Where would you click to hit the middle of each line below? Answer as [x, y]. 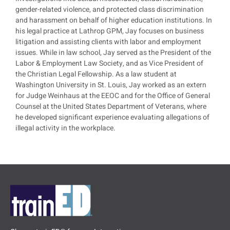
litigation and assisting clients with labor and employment [108, 42]
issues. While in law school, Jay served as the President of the [113, 53]
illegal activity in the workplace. [65, 128]
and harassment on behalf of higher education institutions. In [114, 21]
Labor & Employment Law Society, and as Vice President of [109, 64]
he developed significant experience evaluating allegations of [112, 118]
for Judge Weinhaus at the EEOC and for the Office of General [113, 96]
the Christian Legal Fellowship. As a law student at [96, 74]
